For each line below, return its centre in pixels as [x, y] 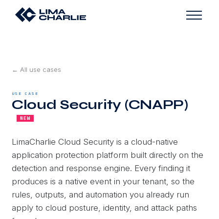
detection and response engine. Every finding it [101, 168]
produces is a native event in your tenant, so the [103, 181]
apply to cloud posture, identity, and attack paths [104, 208]
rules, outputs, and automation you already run [100, 194]
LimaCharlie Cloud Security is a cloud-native [95, 142]
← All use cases [36, 69]
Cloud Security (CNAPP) [100, 104]
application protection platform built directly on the [108, 155]
